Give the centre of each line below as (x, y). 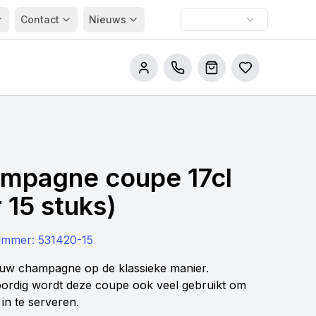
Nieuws (107, 19)
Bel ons (196, 75)
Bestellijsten (277, 75)
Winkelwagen (247, 75)
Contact (39, 19)
